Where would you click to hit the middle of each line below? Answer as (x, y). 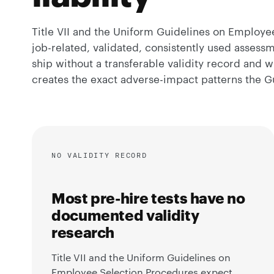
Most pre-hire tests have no (148, 198)
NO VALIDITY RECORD (99, 155)
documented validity (125, 215)
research (83, 232)
